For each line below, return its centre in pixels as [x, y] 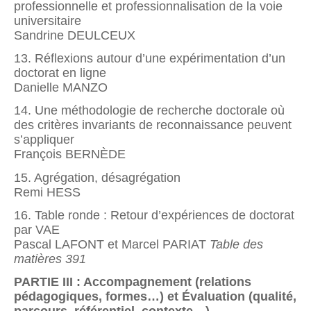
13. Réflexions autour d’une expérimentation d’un [150, 59]
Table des [236, 245]
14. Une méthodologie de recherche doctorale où [149, 111]
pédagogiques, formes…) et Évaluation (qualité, [155, 297]
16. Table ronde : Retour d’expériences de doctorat [154, 216]
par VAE [37, 230]
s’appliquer [44, 140]
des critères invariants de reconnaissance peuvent [153, 125]
